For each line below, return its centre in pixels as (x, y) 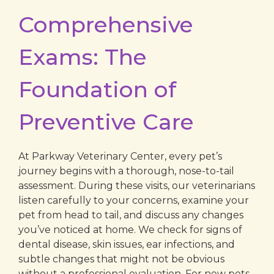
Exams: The (83, 57)
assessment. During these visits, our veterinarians (137, 185)
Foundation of (97, 89)
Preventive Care (106, 121)
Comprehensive (106, 24)
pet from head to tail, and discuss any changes (131, 215)
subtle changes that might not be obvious (121, 259)
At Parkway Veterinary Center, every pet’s (120, 156)
